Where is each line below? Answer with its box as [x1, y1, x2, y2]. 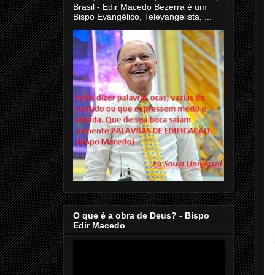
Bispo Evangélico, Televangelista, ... [73, 11, 212, 21]
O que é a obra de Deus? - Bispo [73, 211, 209, 221]
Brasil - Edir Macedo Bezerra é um [73, 1, 207, 12]
